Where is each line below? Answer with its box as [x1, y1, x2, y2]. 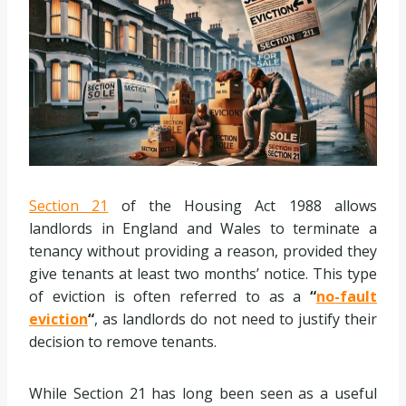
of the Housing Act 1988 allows [108, 196, 378, 217]
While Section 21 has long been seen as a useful [29, 383, 377, 404]
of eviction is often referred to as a [29, 286, 310, 307]
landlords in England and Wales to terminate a [29, 218, 377, 239]
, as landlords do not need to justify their [94, 309, 377, 330]
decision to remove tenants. [29, 332, 217, 353]
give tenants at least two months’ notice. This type [29, 264, 377, 285]
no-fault [316, 286, 377, 307]
